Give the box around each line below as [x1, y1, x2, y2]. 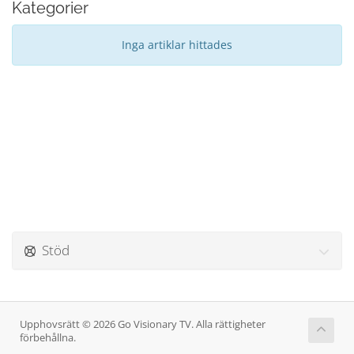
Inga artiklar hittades [122, 37, 232, 52]
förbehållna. [20, 331, 76, 345]
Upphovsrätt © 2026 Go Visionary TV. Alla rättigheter [20, 318, 265, 331]
